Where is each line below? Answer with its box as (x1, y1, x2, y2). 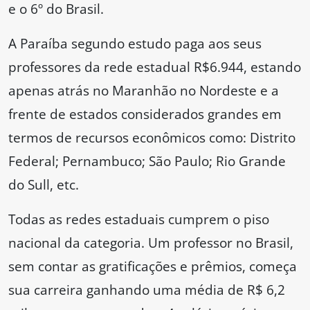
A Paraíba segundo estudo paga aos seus (8, 34, 262, 53)
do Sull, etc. (8, 175, 79, 194)
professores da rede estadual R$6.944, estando (8, 57, 301, 77)
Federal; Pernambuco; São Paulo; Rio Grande (8, 152, 286, 171)
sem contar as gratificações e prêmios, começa (8, 257, 297, 276)
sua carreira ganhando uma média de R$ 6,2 (8, 280, 285, 300)
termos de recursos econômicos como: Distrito (8, 128, 295, 147)
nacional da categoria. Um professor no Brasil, (8, 233, 293, 253)
